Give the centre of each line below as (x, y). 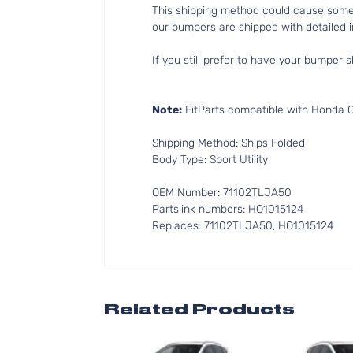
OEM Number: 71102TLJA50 (222, 193)
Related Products (199, 309)
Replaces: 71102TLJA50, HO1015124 (243, 226)
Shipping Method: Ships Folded (229, 143)
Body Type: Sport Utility (210, 160)
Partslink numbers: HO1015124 (228, 209)
